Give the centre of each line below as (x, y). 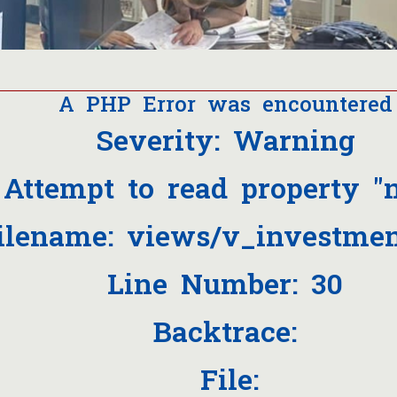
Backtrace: (225, 331)
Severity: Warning (225, 140)
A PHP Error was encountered (225, 104)
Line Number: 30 (225, 283)
